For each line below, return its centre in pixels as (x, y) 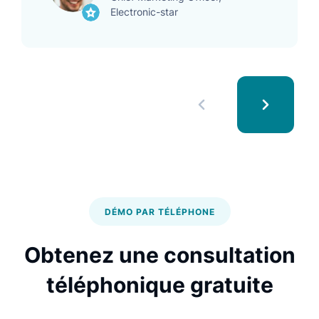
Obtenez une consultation (159, 255)
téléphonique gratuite (159, 284)
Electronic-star (144, 11)
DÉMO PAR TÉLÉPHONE (159, 211)
